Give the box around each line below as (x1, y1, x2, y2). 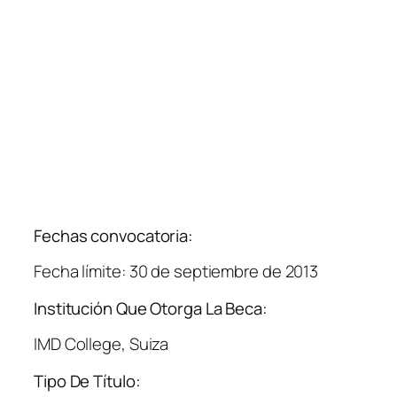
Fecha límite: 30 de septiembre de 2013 (34, 260, 319, 284)
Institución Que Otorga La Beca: (34, 296, 268, 320)
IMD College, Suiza (34, 332, 169, 356)
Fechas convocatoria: (34, 223, 193, 247)
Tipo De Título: (34, 369, 141, 393)
